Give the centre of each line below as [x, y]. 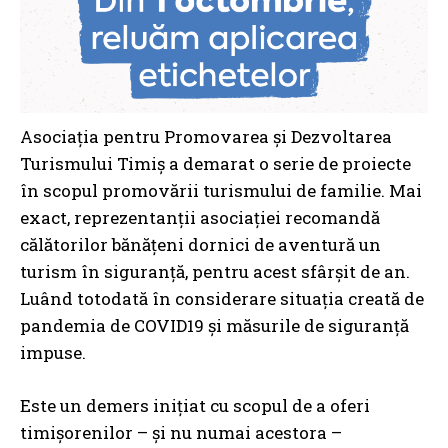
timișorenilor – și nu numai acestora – [181, 433]
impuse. [53, 353]
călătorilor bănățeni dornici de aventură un [200, 245]
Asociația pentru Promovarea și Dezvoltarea [206, 137]
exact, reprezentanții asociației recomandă [200, 218]
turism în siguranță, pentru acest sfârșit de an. [215, 272]
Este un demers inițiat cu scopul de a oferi [195, 406]
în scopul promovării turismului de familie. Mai [221, 191]
